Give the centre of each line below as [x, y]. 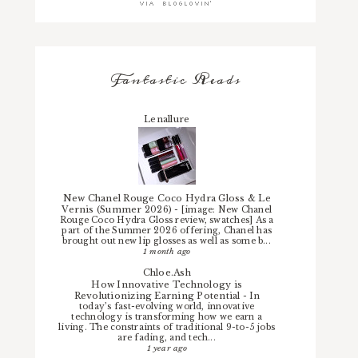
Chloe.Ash [167, 273]
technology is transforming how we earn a [167, 317]
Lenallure [167, 119]
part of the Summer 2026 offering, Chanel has [167, 230]
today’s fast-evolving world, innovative [167, 307]
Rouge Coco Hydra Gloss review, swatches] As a [167, 220]
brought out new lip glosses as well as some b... [167, 241]
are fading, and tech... [167, 338]
